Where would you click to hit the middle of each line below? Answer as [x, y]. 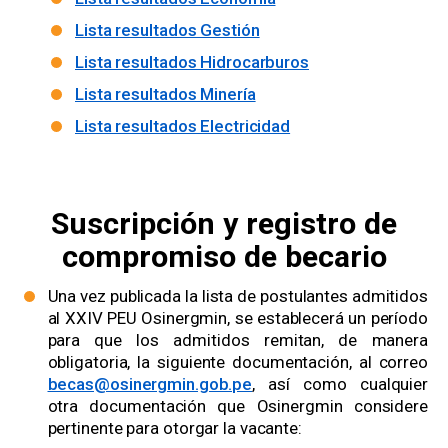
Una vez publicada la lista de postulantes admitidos [237, 296]
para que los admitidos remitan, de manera [237, 340]
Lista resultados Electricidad [183, 126]
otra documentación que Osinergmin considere [237, 406]
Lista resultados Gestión [167, 30]
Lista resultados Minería [165, 94]
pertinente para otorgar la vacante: [174, 428]
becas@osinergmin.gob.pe [150, 384]
